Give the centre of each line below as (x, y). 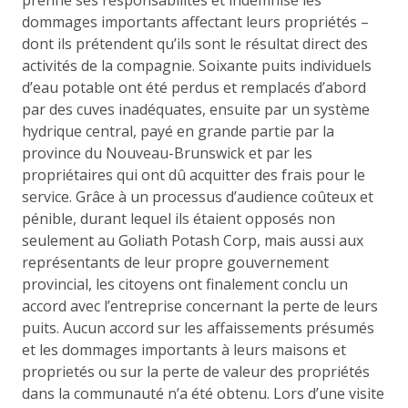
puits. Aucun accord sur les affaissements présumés (198, 327)
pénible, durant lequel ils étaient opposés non (178, 218)
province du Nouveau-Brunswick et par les (167, 153)
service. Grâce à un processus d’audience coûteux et (198, 196)
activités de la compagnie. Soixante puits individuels (197, 65)
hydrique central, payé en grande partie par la (178, 131)
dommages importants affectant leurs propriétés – (195, 21)
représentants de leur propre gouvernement (175, 262)
